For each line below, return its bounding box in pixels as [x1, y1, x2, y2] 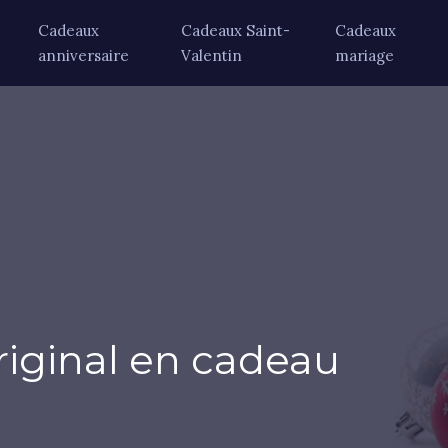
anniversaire [37, 46, 129, 65]
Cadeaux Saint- [181, 21, 291, 40]
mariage [335, 46, 395, 65]
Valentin [181, 46, 243, 65]
